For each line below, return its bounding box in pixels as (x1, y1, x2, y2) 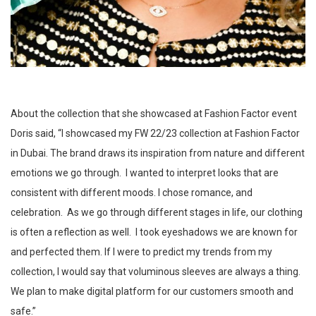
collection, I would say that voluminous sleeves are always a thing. (11, 266, 300, 278)
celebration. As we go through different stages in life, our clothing (11, 207, 303, 219)
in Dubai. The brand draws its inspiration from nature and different (11, 147, 305, 159)
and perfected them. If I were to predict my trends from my (11, 246, 272, 258)
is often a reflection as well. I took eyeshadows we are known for (11, 226, 298, 238)
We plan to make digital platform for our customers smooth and (11, 286, 293, 298)
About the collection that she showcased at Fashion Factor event (11, 108, 297, 120)
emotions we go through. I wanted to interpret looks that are (11, 167, 279, 179)
